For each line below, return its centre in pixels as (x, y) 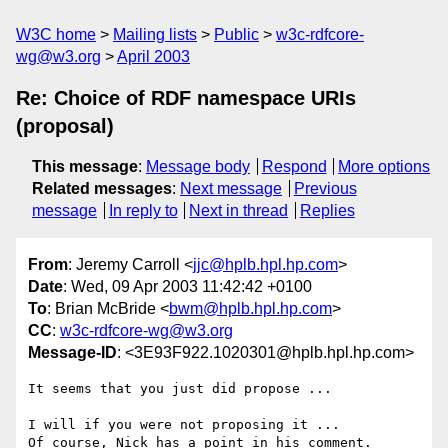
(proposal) (65, 126)
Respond (294, 166)
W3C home (56, 34)
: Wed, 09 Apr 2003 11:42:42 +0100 (187, 287)
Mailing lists (155, 34)
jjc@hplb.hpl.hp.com (265, 265)
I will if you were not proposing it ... (184, 425)
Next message (231, 188)
